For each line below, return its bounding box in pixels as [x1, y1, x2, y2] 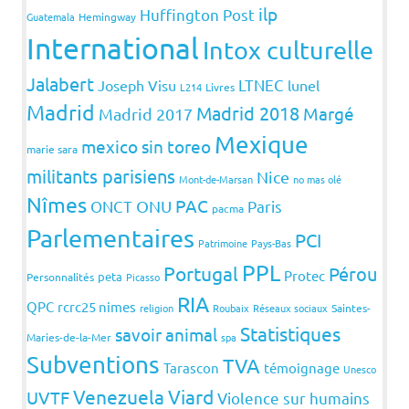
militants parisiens [26, 164, 175, 188]
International [26, 30, 199, 67]
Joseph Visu [98, 76, 176, 95]
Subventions [26, 351, 160, 380]
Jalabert [26, 72, 94, 96]
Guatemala [26, 9, 75, 25]
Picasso [126, 269, 160, 285]
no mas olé [293, 172, 341, 187]
